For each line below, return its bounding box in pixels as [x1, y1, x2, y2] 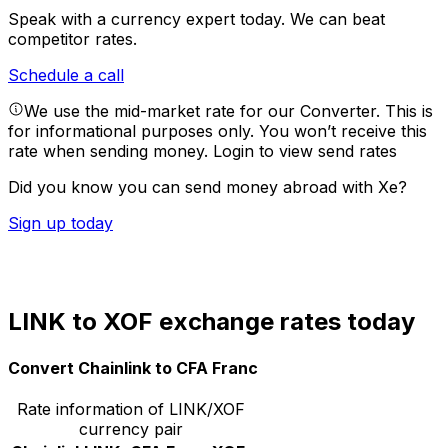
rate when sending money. [8, 141, 213, 162]
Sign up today [8, 213, 113, 234]
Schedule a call [8, 65, 124, 86]
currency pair [78, 418, 183, 439]
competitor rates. [8, 29, 137, 50]
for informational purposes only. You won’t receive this [8, 121, 427, 142]
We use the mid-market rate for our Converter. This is [24, 101, 433, 122]
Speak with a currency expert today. [8, 9, 290, 30]
